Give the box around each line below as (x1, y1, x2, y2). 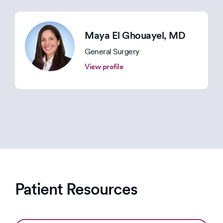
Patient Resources (15, 179, 137, 199)
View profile (85, 62, 123, 72)
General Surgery (85, 47, 139, 57)
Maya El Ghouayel (85, 29, 164, 42)
